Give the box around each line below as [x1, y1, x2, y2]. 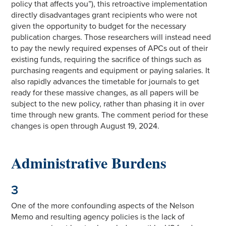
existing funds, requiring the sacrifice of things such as [11, 54, 202, 65]
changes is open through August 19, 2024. [11, 121, 160, 131]
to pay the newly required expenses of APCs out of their [11, 43, 208, 53]
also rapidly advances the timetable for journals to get [11, 76, 200, 87]
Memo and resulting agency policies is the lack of [11, 211, 185, 222]
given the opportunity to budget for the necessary [11, 21, 187, 31]
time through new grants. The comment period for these [11, 109, 209, 120]
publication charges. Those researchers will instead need [11, 32, 211, 42]
